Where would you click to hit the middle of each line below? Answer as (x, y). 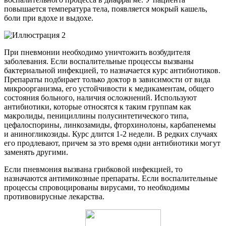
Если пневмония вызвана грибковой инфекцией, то (93, 169)
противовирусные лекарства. (54, 197)
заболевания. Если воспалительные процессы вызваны (99, 62)
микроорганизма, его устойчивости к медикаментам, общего (109, 89)
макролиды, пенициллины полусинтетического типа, (96, 116)
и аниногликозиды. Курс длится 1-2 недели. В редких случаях (111, 134)
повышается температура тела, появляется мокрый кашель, (106, 9)
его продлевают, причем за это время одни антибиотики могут (112, 143)
